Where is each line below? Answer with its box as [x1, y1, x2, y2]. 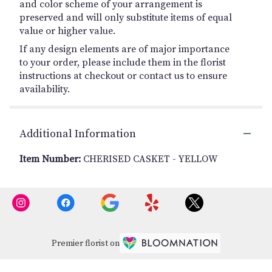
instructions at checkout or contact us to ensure [19, 69, 227, 82]
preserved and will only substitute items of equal [19, 11, 232, 24]
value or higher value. [19, 24, 115, 37]
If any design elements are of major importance [19, 42, 229, 55]
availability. [19, 83, 70, 95]
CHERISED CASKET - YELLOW [83, 152, 217, 165]
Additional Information [19, 126, 136, 141]
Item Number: [19, 152, 83, 165]
